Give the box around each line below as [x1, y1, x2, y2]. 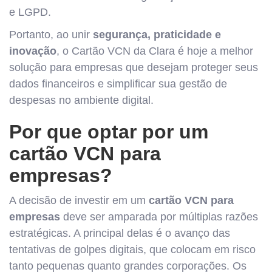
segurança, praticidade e [93, 29, 221, 41]
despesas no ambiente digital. [9, 94, 154, 106]
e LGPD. [9, 6, 51, 18]
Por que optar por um [9, 121, 208, 143]
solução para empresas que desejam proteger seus [9, 61, 258, 73]
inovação [9, 45, 56, 57]
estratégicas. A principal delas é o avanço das [9, 227, 230, 239]
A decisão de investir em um [9, 194, 149, 206]
